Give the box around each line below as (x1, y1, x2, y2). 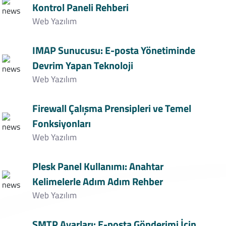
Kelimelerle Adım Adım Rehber (32, 174, 163, 189)
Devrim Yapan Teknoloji (32, 58, 133, 73)
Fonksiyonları (32, 116, 91, 131)
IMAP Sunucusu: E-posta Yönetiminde (32, 42, 195, 58)
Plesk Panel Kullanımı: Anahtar (32, 158, 163, 174)
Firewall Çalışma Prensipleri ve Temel (32, 100, 191, 116)
